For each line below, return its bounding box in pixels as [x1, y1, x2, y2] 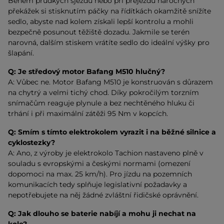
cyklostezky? [8, 137, 55, 147]
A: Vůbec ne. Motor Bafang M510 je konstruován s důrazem [8, 77, 213, 86]
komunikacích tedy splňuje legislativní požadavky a [8, 179, 187, 189]
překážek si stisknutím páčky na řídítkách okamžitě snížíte [8, 6, 211, 15]
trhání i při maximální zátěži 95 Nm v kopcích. [8, 108, 168, 118]
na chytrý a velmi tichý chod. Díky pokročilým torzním [8, 87, 199, 97]
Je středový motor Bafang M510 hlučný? [18, 66, 165, 76]
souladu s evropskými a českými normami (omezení [8, 158, 190, 168]
